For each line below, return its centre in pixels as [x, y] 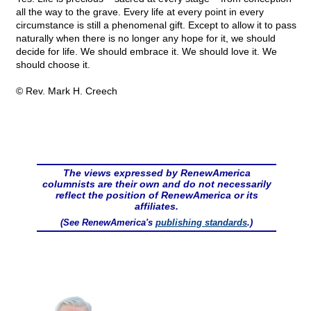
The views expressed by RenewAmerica [157, 173]
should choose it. [53, 65]
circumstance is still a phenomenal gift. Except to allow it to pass [156, 25]
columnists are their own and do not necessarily [157, 184]
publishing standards [201, 223]
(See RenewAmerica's [108, 223]
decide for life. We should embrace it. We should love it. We [146, 52]
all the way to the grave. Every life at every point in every [140, 12]
